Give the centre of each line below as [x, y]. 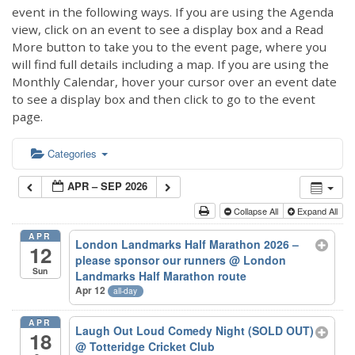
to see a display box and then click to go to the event [164, 99]
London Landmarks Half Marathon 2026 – [187, 244]
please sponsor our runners [153, 260]
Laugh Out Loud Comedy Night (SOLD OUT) [195, 331]
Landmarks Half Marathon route [161, 276]
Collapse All [256, 211]
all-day [126, 291]
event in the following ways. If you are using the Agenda [173, 11]
